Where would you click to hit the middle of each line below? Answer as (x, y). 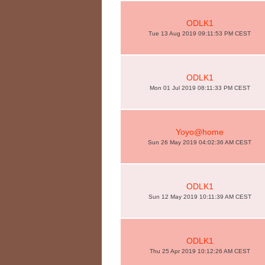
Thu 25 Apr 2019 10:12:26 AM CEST (200, 251)
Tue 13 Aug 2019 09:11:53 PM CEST (200, 33)
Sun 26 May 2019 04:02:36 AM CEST (200, 142)
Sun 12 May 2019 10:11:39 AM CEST (200, 197)
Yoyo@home (200, 132)
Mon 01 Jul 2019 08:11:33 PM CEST (200, 88)
